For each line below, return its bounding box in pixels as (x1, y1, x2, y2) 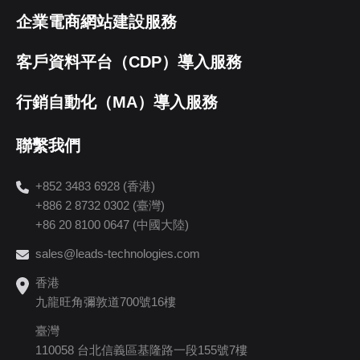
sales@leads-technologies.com (35, 247, 201, 261)
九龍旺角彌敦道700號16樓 (35, 295, 177, 309)
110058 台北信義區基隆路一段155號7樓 (35, 343, 248, 358)
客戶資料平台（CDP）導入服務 (16, 53, 243, 72)
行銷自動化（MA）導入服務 (16, 93, 219, 112)
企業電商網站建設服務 (16, 13, 178, 31)
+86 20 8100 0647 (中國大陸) (35, 218, 190, 232)
